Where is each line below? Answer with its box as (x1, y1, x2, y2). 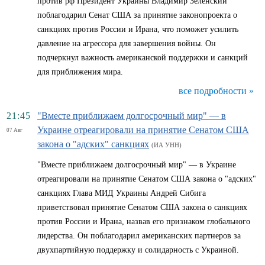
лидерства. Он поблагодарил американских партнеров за (37, 231, 241, 240)
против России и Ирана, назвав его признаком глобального (37, 217, 250, 226)
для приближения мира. (37, 67, 123, 76)
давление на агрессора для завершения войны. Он (37, 39, 216, 48)
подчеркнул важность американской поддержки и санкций (37, 53, 248, 62)
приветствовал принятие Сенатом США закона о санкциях (37, 203, 247, 212)
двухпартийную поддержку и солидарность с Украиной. (37, 245, 239, 254)
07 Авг (7, 127, 22, 133)
